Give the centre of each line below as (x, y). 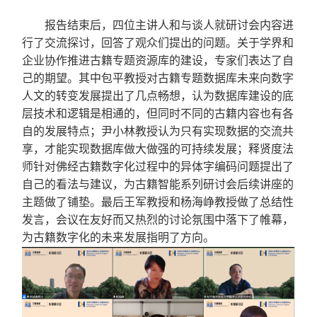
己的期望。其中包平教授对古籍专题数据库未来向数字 (158, 79)
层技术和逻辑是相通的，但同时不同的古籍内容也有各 (158, 114)
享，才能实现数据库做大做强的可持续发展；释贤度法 (158, 149)
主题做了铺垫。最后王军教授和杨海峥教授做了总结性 (158, 202)
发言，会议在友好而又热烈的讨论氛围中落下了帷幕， (158, 220)
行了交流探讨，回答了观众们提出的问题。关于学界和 (158, 43)
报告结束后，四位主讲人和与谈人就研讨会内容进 (169, 25)
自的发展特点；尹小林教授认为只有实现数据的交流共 (158, 132)
